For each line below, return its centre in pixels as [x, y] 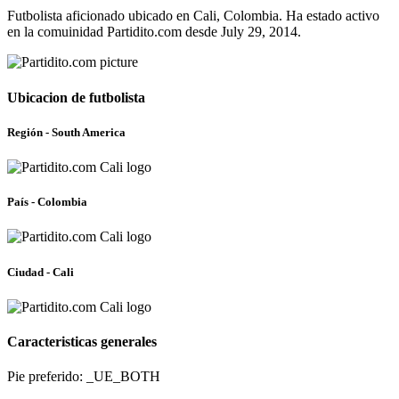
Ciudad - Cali [41, 272]
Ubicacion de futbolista [76, 97]
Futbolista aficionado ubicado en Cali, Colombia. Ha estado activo [193, 16]
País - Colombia [47, 202]
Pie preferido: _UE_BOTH [84, 377]
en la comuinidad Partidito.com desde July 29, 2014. [154, 32]
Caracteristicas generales [82, 342]
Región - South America [66, 132]
